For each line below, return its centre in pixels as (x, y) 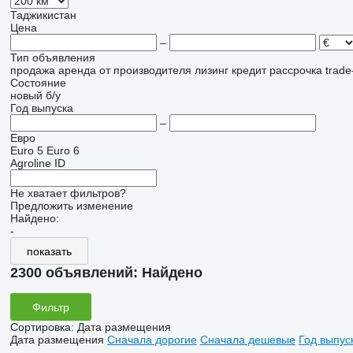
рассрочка (295, 71)
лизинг (211, 71)
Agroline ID (37, 163)
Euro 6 (63, 151)
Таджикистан (43, 15)
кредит (249, 71)
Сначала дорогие (152, 340)
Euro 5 (26, 151)
